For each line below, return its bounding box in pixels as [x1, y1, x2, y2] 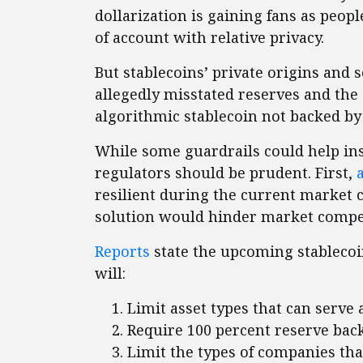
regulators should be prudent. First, [95, 163, 357, 183]
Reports [95, 241, 150, 262]
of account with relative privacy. [95, 28, 324, 48]
